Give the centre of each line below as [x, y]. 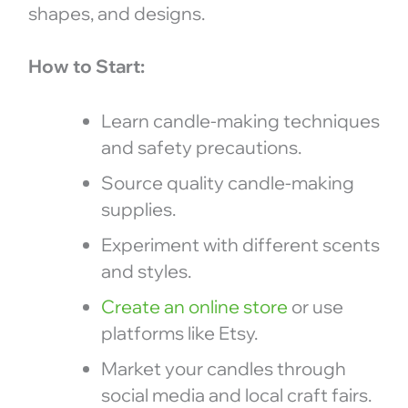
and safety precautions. [201, 147]
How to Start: [86, 66]
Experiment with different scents [240, 244]
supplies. [138, 209]
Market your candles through [223, 368]
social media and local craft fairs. [236, 394]
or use [315, 306]
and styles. [146, 270]
